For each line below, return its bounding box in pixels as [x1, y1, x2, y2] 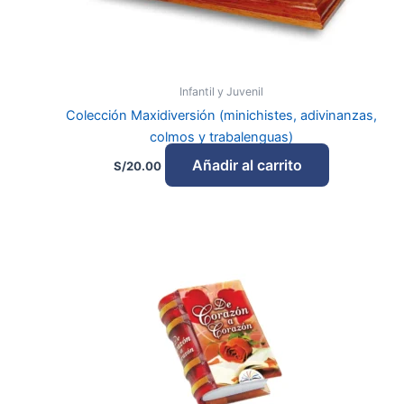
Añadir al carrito [192, 155, 303, 174]
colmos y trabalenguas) [150, 129, 294, 146]
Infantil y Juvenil [179, 85, 264, 99]
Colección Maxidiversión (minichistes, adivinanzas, [66, 107, 378, 124]
